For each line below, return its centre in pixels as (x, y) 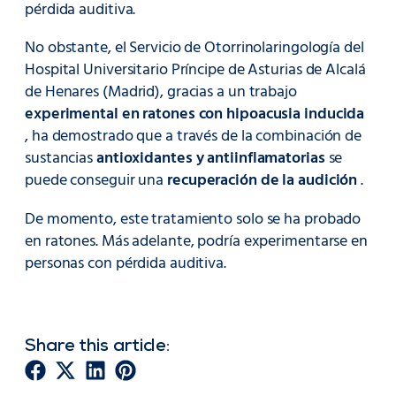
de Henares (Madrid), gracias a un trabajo (161, 93)
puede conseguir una (96, 181)
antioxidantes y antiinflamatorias (210, 159)
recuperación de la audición (263, 181)
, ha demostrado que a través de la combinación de (194, 137)
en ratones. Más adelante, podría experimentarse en (196, 241)
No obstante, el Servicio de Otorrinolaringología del (194, 49)
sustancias (61, 159)
